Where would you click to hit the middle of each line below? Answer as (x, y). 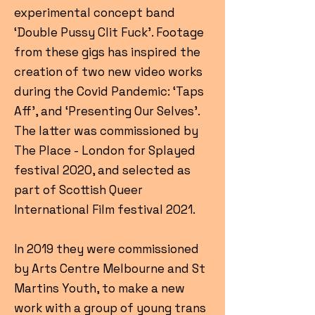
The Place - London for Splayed (105, 150)
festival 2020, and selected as (102, 170)
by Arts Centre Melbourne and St (110, 269)
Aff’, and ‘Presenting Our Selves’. (107, 111)
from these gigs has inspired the (107, 52)
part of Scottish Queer (78, 190)
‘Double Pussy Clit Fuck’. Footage (109, 32)
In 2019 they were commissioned (107, 249)
